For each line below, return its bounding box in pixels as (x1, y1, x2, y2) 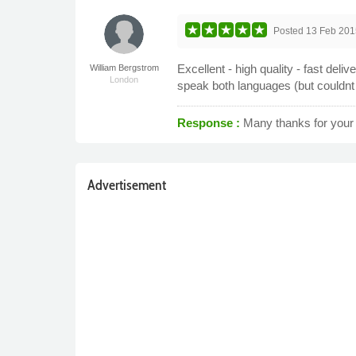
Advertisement (87, 176, 166, 194)
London (110, 74, 139, 84)
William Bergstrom (89, 62, 159, 72)
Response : (177, 115, 244, 130)
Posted (273, 25, 307, 37)
